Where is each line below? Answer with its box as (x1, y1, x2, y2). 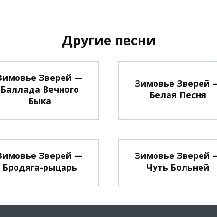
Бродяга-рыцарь (2, 161, 77, 173)
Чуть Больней (146, 161, 209, 173)
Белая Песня (149, 89, 206, 101)
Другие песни (62, 31, 155, 49)
